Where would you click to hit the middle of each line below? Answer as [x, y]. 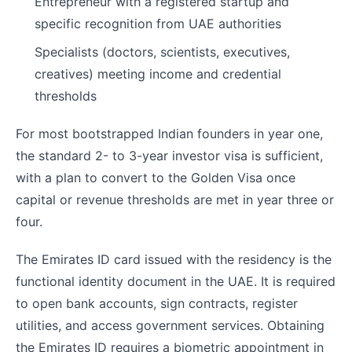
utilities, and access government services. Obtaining [170, 326]
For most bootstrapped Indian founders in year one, [169, 134]
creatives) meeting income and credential [158, 74]
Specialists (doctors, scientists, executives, [162, 52]
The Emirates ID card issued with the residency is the [174, 260]
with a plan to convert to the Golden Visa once [156, 178]
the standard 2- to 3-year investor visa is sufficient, [169, 156]
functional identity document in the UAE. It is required [176, 282]
